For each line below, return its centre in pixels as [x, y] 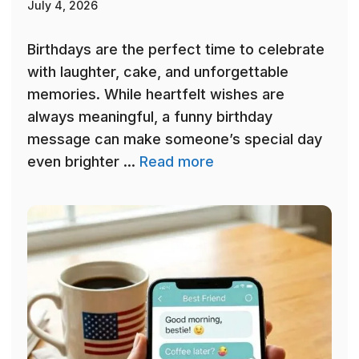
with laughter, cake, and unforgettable [158, 72]
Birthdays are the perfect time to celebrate [176, 50]
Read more [177, 162]
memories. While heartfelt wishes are [156, 95]
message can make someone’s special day [175, 139]
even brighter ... [83, 162]
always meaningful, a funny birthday [150, 117]
